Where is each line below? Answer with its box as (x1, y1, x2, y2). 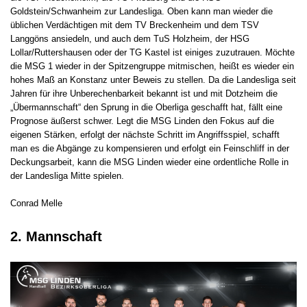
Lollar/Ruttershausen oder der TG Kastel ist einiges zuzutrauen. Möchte (10, 47, 295, 58)
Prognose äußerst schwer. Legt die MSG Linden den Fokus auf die (10, 115, 274, 126)
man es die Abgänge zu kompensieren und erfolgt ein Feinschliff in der (10, 143, 289, 153)
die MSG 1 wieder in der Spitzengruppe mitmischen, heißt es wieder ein (10, 60, 294, 71)
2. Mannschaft (10, 228, 102, 244)
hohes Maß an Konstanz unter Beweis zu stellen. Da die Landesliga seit (10, 74, 296, 85)
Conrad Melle (10, 197, 62, 208)
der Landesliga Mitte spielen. (10, 170, 124, 181)
